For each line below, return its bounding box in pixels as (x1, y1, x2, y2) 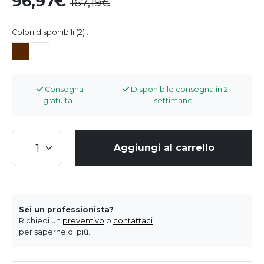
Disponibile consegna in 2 (129, 84, 229, 94)
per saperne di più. (19, 227, 90, 236)
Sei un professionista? (19, 204, 114, 214)
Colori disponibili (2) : (12, 27, 88, 37)
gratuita (42, 95, 72, 105)
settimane (153, 95, 193, 105)
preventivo (62, 216, 104, 225)
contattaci (113, 216, 153, 225)
